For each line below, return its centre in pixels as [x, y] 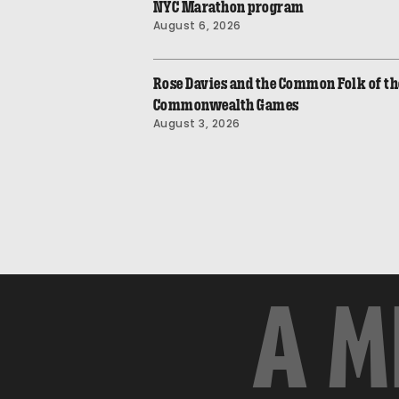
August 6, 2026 [197, 25]
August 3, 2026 [196, 123]
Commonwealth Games [226, 105]
